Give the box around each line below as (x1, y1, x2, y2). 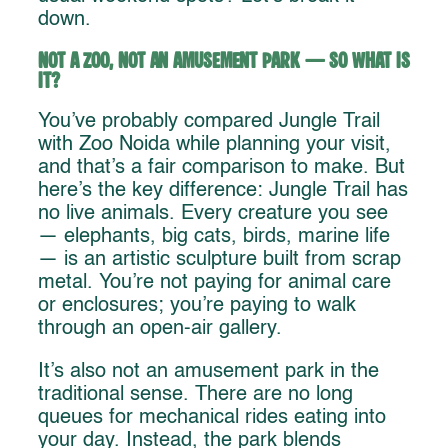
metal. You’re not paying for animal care (38, 273, 391, 294)
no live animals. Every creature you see (38, 204, 388, 225)
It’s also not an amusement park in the (38, 362, 379, 383)
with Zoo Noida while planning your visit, (38, 135, 391, 156)
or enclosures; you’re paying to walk (38, 296, 356, 317)
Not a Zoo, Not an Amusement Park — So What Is (38, 50, 410, 73)
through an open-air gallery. (38, 319, 282, 340)
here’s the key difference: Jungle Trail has (38, 181, 408, 202)
